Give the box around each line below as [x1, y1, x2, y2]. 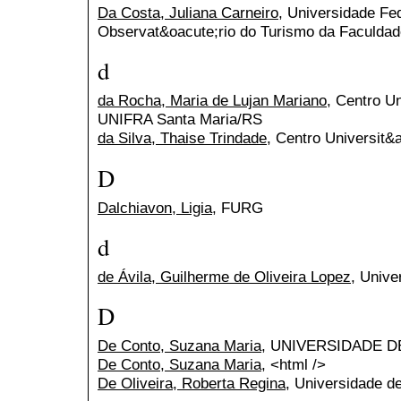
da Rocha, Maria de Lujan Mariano [98, 91, 327, 110]
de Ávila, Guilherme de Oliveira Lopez [98, 267, 351, 286]
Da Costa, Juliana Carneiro [98, 4, 278, 22]
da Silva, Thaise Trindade [98, 129, 267, 148]
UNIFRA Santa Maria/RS [98, 110, 262, 129]
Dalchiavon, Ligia [98, 198, 212, 217]
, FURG [212, 198, 263, 217]
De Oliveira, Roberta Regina [98, 373, 286, 392]
